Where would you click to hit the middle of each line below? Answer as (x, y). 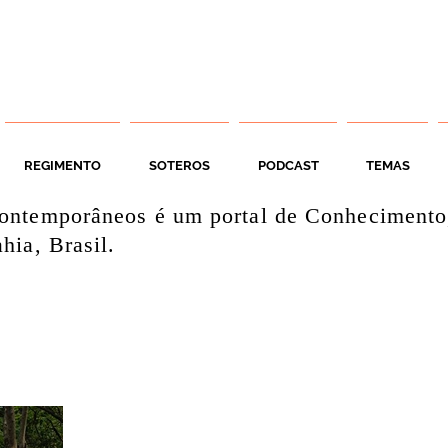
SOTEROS (179, 165)
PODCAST (288, 165)
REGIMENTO (62, 165)
